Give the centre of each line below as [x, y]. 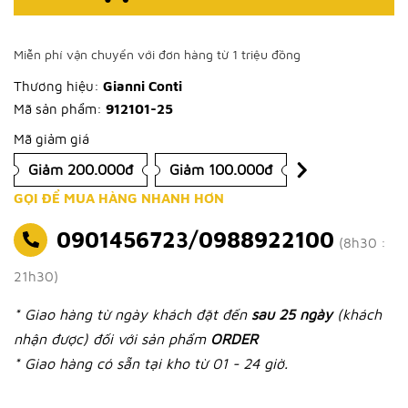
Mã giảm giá [51, 139]
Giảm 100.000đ [221, 169]
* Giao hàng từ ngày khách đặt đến [133, 314]
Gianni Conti [141, 86]
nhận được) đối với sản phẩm [112, 339]
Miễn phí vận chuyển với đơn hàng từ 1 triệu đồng [157, 54]
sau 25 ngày [294, 314]
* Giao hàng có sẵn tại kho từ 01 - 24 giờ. [151, 363]
